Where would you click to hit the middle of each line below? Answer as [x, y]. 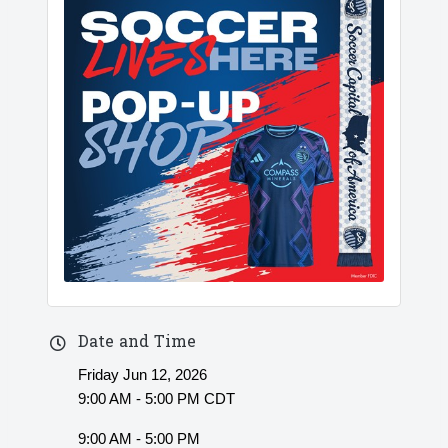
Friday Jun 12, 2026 [142, 375]
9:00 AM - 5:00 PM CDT [156, 399]
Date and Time [137, 343]
